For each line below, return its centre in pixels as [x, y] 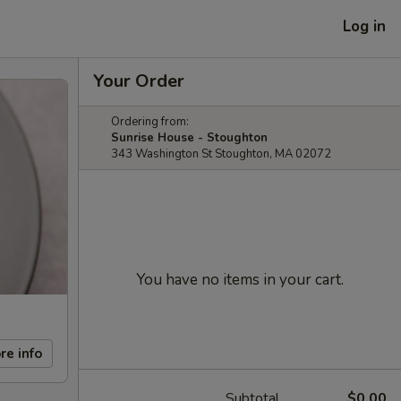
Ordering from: [150, 122]
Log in [364, 26]
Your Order [139, 81]
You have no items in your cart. [240, 280]
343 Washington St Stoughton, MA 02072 [221, 154]
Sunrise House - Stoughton [189, 138]
